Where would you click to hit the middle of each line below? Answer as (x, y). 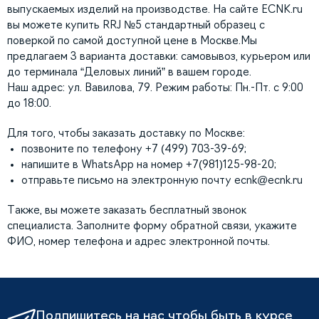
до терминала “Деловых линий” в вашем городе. (129, 72)
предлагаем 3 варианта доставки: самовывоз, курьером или (159, 56)
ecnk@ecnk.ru (268, 180)
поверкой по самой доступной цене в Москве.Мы (132, 41)
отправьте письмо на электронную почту (128, 180)
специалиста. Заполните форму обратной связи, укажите (152, 226)
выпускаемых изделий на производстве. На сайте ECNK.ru (155, 9)
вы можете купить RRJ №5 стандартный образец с (136, 25)
